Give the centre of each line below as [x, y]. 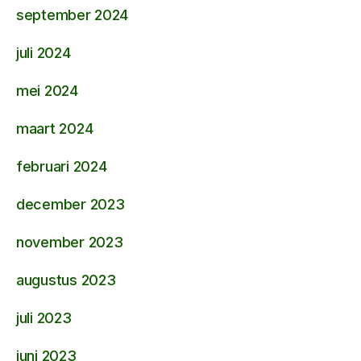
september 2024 [73, 15]
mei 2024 [47, 90]
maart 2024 [55, 128]
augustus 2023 [66, 280]
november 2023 [70, 242]
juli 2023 [44, 317]
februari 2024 [62, 166]
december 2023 [71, 204]
